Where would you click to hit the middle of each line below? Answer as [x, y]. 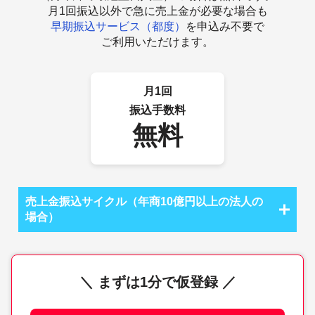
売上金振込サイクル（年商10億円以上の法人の [144, 201]
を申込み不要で [225, 26]
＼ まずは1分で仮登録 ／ [157, 282]
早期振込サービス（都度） [118, 26]
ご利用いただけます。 [157, 41]
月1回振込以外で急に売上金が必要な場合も [157, 11]
